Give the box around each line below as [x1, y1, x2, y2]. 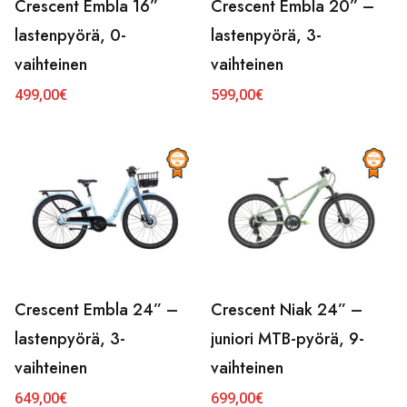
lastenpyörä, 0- [15, 24, 126, 47]
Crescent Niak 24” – [211, 298, 362, 322]
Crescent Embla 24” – [15, 298, 178, 322]
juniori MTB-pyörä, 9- [211, 327, 364, 351]
